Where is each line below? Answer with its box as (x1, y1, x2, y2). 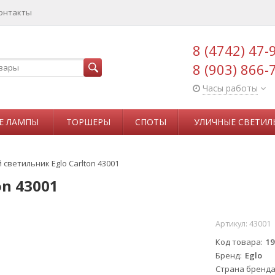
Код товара (215, 236, 261, 248)
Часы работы (203, 82, 258, 94)
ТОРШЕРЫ (66, 116, 110, 128)
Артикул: (215, 219, 249, 229)
